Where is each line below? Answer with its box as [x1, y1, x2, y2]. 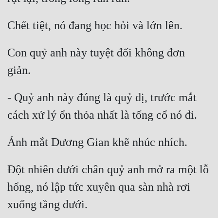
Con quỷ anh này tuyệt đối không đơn [7, 46, 185, 59]
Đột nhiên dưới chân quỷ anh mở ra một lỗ [7, 163, 209, 176]
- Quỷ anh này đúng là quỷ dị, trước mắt [7, 91, 197, 104]
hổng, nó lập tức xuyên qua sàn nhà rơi [7, 181, 190, 194]
